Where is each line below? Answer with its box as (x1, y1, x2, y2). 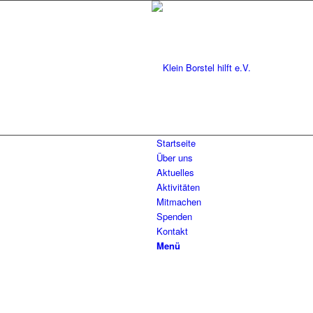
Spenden (156, 210, 192, 223)
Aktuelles (156, 166, 194, 179)
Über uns (156, 151, 193, 164)
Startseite (156, 136, 196, 150)
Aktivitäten (156, 180, 200, 194)
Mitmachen (156, 195, 201, 208)
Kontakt (156, 224, 188, 238)
